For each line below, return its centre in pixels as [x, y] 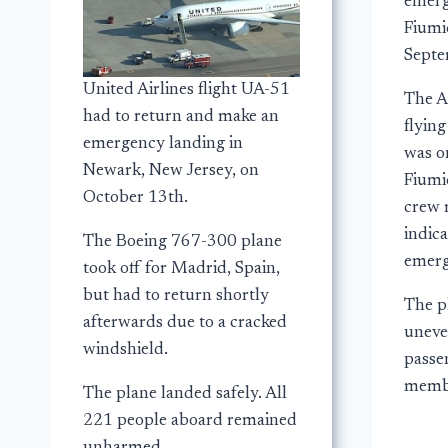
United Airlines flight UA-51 [186, 91]
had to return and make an [181, 118]
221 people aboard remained [190, 422]
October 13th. [135, 199]
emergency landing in [163, 145]
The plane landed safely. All [185, 395]
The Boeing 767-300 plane [182, 243]
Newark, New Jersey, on [171, 172]
